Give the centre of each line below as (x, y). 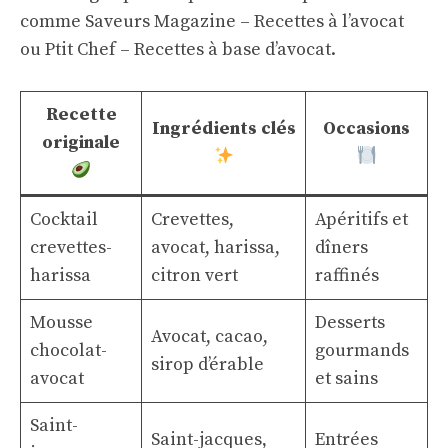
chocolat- (68, 350)
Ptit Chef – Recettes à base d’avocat (188, 49)
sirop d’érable (207, 364)
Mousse (61, 322)
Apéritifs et (361, 219)
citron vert (194, 275)
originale (81, 142)
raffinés (347, 275)
